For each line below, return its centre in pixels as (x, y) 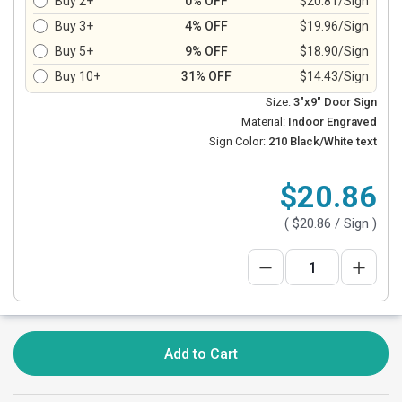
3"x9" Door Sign (335, 102)
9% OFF (206, 51)
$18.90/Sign (334, 51)
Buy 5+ (74, 51)
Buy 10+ (78, 76)
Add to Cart (201, 354)
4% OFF (206, 26)
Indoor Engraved (331, 122)
